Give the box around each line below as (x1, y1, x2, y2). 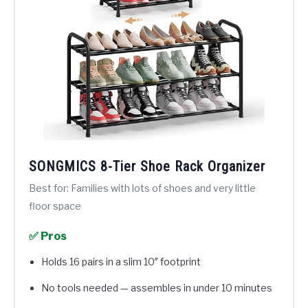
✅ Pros (29, 229, 67, 243)
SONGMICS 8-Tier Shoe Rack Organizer (29, 157, 265, 175)
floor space (29, 199, 81, 212)
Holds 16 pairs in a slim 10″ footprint (41, 255, 201, 267)
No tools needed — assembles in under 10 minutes (41, 281, 272, 294)
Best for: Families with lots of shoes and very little (29, 181, 256, 194)
